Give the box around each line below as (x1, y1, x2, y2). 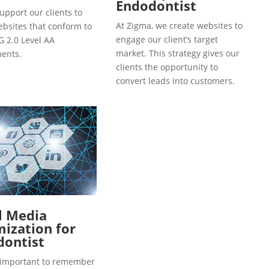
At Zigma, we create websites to (116, 19, 243, 31)
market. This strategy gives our (116, 47, 240, 59)
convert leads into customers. (116, 74, 235, 86)
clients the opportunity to (116, 61, 218, 73)
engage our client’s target (116, 33, 218, 45)
